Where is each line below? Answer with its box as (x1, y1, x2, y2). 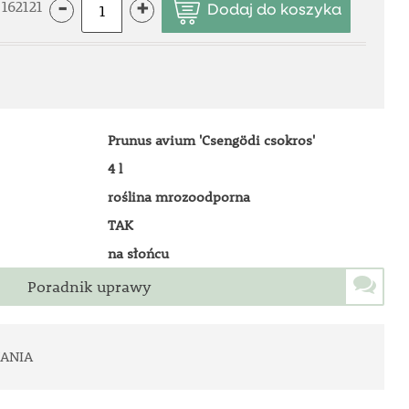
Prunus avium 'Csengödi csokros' (107, 131, 315, 149)
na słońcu (107, 244, 169, 262)
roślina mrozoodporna (107, 187, 250, 205)
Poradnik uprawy (26, 277, 152, 297)
